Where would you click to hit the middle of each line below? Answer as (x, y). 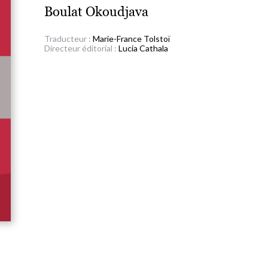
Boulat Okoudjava (96, 12)
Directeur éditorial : (81, 48)
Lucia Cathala (143, 48)
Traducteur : (68, 39)
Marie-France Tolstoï (131, 39)
